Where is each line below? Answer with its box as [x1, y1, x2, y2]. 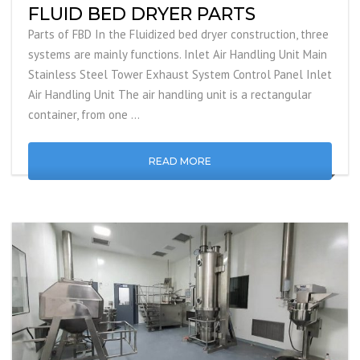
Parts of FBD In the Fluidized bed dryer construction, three [28, 27, 329, 43]
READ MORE [149, 155, 211, 168]
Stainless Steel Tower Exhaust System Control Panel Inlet [28, 67, 332, 83]
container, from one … [28, 107, 140, 123]
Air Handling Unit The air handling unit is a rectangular [28, 87, 312, 103]
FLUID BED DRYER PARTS [28, 3, 256, 26]
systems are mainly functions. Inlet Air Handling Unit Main [28, 47, 327, 63]
